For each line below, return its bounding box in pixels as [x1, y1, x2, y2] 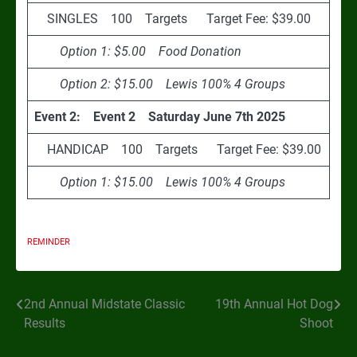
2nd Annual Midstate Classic [24, 296, 185, 312]
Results [24, 315, 65, 331]
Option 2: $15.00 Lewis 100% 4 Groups [34, 76, 285, 92]
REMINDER [27, 236, 70, 247]
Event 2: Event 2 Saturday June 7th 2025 [34, 108, 285, 124]
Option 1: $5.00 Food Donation [34, 43, 241, 59]
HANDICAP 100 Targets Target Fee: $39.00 [34, 141, 321, 157]
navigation [15, 325, 104, 348]
